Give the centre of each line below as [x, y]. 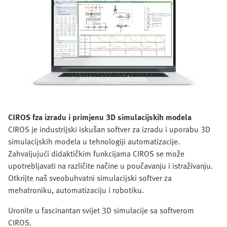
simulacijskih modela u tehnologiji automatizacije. [94, 142]
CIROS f [22, 117]
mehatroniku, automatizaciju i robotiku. [76, 190]
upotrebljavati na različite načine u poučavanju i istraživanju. [110, 166]
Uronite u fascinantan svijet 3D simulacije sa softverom [101, 211]
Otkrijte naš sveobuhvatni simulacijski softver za [90, 178]
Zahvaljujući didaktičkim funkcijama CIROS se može [96, 154]
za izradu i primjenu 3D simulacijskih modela [113, 117]
